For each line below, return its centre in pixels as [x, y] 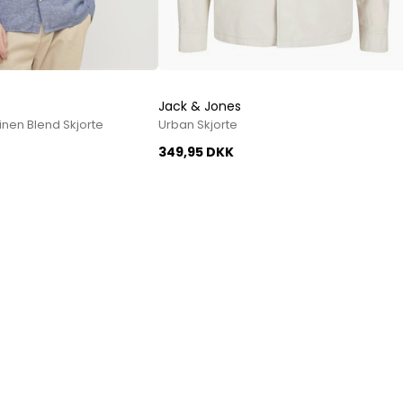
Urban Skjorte [197, 124]
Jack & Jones [199, 106]
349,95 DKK [196, 152]
